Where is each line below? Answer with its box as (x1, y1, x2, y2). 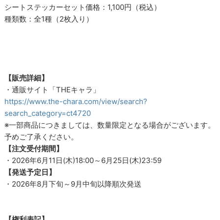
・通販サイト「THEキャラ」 (4, 85, 101, 95)
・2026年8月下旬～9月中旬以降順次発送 (4, 179, 142, 189)
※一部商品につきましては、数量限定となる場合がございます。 (4, 120, 216, 130)
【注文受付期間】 (4, 144, 64, 154)
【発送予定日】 (4, 167, 56, 177)
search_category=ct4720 (4, 109, 91, 118)
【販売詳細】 (4, 73, 49, 83)
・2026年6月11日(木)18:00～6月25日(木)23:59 (4, 156, 162, 165)
